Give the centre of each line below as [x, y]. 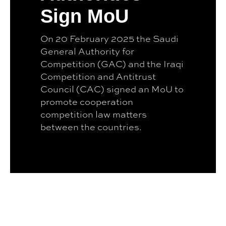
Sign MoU [84, 16]
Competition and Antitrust [98, 76]
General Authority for [87, 51]
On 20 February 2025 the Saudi [109, 38]
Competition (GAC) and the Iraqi [112, 63]
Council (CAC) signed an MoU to [112, 89]
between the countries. [91, 126]
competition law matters [93, 114]
